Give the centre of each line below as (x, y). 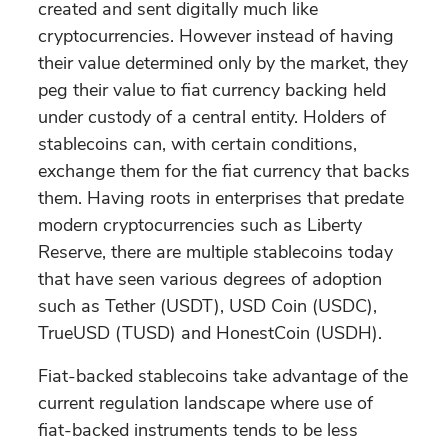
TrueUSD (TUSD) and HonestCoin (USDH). (210, 332)
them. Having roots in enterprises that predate (221, 197)
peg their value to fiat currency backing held (212, 89)
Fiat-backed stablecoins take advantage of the (223, 375)
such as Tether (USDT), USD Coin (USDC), (207, 305)
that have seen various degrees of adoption (210, 278)
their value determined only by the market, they (223, 62)
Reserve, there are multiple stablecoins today (215, 251)
